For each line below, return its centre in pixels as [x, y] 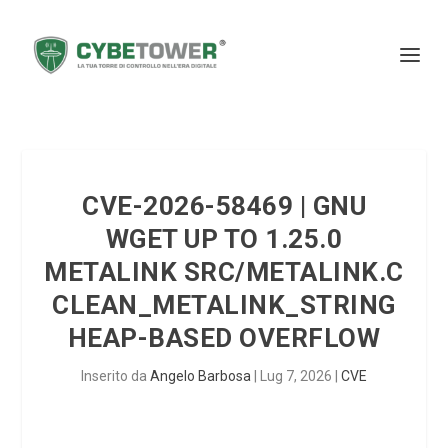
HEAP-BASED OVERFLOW [224, 338]
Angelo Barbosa [200, 376]
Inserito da [115, 376]
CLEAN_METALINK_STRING [224, 305]
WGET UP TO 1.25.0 [224, 239]
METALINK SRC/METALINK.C [224, 272]
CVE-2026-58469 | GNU [224, 206]
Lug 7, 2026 [296, 376]
